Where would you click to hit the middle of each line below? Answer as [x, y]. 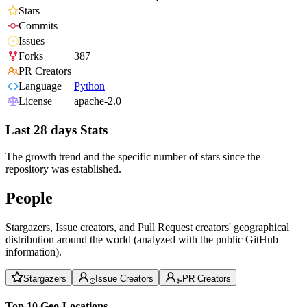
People [29, 198]
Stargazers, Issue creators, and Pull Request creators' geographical [147, 227]
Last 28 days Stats [57, 130]
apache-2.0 [98, 101]
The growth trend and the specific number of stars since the [133, 156]
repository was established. [63, 169]
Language [40, 86]
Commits [38, 26]
